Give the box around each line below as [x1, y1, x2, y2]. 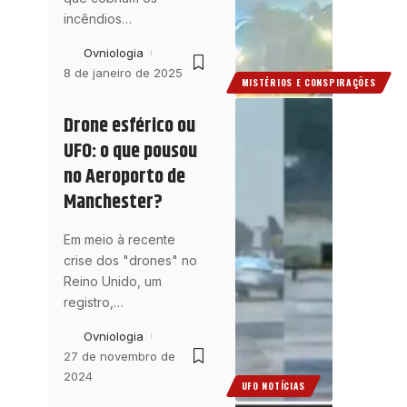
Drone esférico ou [63, 110, 195, 142]
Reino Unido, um [63, 273, 162, 289]
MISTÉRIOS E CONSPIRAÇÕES [241, 74, 376, 89]
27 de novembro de [63, 348, 175, 363]
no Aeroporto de [63, 161, 185, 193]
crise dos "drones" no [63, 252, 197, 268]
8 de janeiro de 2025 [63, 65, 183, 80]
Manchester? [63, 186, 163, 218]
